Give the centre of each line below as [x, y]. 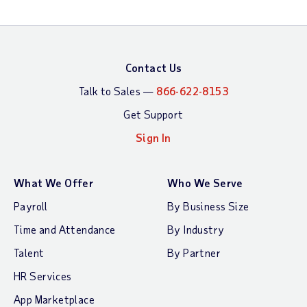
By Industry [196, 229]
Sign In [153, 137]
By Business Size [208, 206]
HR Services [43, 275]
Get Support [153, 114]
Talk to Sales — [118, 90]
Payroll [31, 206]
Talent [29, 252]
